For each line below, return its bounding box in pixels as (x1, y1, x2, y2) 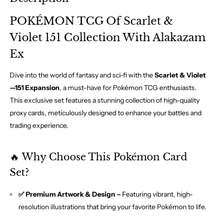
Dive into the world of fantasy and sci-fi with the (10, 71, 155, 80)
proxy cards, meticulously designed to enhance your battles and (10, 108, 201, 118)
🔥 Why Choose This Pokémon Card (10, 151, 187, 163)
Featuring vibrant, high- (121, 190, 193, 199)
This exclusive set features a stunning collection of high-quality (10, 96, 200, 105)
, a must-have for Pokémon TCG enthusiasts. (60, 83, 197, 93)
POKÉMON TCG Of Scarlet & (10, 14, 173, 28)
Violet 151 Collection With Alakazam (10, 31, 206, 44)
